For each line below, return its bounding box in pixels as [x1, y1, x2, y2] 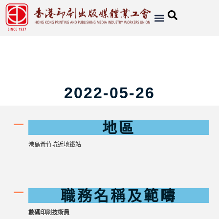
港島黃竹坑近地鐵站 [28, 141, 81, 149]
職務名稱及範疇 [60, 187, 177, 205]
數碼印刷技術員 [28, 209, 69, 217]
